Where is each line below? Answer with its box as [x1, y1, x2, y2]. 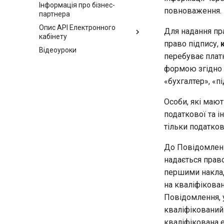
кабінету [39, 32, 67, 40]
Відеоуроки [39, 45, 76, 54]
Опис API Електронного [39, 23, 115, 31]
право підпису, [164, 38, 220, 48]
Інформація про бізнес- [39, 1, 115, 9]
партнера [39, 10, 70, 18]
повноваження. [164, 5, 221, 15]
